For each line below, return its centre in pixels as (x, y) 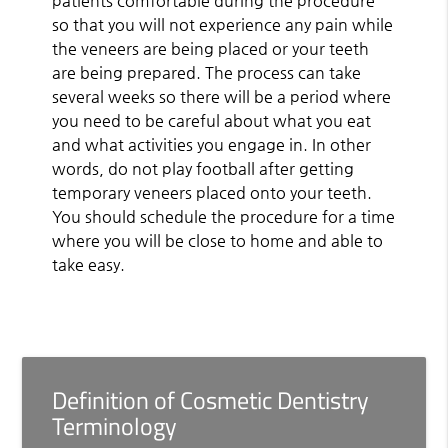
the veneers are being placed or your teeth (211, 48)
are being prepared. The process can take (207, 72)
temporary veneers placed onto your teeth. (212, 192)
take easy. (89, 264)
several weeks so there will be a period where (222, 96)
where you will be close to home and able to (218, 240)
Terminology (115, 425)
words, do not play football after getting (203, 168)
